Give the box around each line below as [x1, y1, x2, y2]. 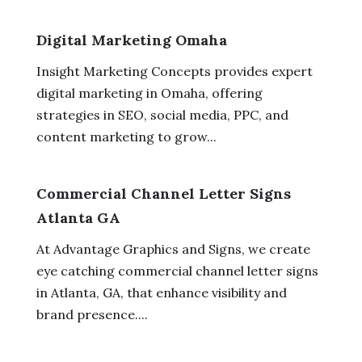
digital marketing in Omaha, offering [36, 84, 263, 101]
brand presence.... [36, 305, 148, 322]
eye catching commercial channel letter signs [36, 262, 318, 279]
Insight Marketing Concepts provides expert [36, 62, 313, 79]
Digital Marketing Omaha [36, 30, 227, 49]
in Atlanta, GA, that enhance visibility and [36, 284, 287, 301]
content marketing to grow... [36, 128, 217, 145]
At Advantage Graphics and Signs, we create [36, 240, 310, 257]
